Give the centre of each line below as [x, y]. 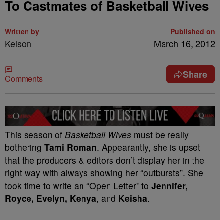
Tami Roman [70, 147]
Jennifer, [169, 185]
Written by [22, 31]
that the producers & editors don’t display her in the [105, 160]
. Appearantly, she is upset [149, 147]
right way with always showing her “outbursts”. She [104, 172]
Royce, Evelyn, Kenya [51, 198]
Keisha [133, 198]
